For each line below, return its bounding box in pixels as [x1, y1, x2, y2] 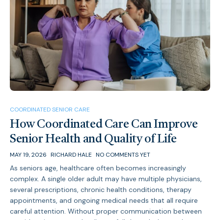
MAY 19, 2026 [10, 151, 47, 159]
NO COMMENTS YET [96, 151, 150, 159]
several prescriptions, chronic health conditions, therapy [10, 185, 192, 194]
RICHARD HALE [51, 151, 92, 159]
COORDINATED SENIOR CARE [10, 106, 90, 114]
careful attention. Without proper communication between [10, 207, 202, 216]
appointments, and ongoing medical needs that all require [10, 196, 198, 205]
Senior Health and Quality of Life [10, 134, 177, 146]
